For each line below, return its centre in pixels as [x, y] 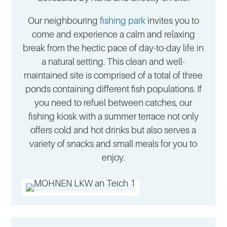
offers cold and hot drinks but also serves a [113, 130]
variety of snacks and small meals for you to [113, 144]
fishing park [122, 21]
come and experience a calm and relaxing [113, 34]
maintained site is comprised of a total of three [113, 75]
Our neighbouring [64, 21]
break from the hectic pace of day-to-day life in [113, 48]
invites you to [172, 21]
